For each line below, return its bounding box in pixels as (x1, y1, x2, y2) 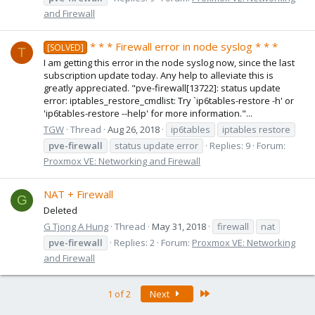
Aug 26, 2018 (108, 122, 160, 136)
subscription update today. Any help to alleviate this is (44, 69, 274, 82)
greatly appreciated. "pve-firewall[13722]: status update (44, 82, 281, 95)
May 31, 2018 (152, 219, 206, 233)
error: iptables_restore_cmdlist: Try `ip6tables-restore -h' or (44, 94, 294, 108)
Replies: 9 (210, 139, 250, 152)
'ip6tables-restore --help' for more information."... (44, 107, 252, 120)
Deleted (44, 204, 77, 217)
